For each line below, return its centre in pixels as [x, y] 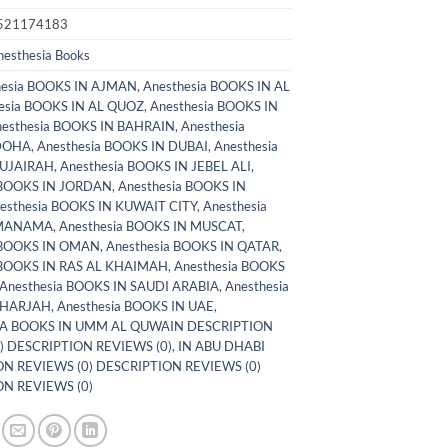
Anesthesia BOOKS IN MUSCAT [150, 225]
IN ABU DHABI [221, 345]
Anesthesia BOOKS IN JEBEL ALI [155, 165]
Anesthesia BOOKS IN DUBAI [122, 145]
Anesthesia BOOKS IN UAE [135, 305]
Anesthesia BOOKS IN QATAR [192, 245]
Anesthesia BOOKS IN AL [216, 85]
